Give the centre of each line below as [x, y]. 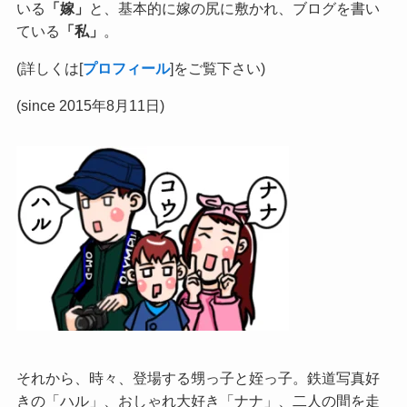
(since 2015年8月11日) [90, 106]
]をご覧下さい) [217, 68]
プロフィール [126, 68]
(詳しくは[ [49, 68]
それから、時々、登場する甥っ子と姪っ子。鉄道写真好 [198, 377]
